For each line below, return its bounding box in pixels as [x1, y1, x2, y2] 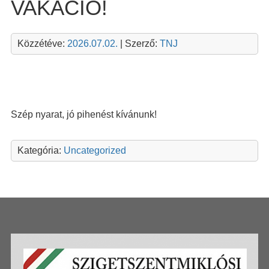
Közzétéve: [17, 38, 67, 49]
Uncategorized [63, 145, 126, 156]
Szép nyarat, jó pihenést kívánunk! [10, 109, 157, 119]
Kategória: [17, 145, 64, 156]
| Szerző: [117, 38, 160, 49]
